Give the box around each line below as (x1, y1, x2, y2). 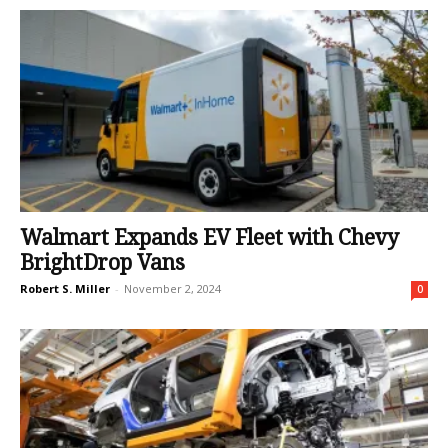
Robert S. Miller (20, 280, 110, 296)
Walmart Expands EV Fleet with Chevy (20, 224, 399, 250)
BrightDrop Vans (20, 249, 185, 275)
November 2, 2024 (124, 280, 221, 296)
